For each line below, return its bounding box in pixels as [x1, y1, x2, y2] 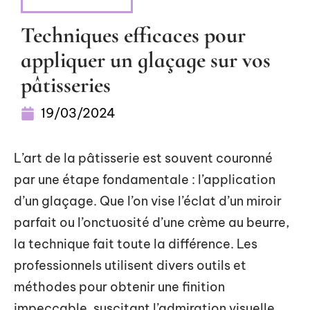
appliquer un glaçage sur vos [21, 46, 271, 73]
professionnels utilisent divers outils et [14, 257, 246, 273]
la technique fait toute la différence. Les [14, 236, 257, 252]
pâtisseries [21, 71, 111, 98]
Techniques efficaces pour [21, 21, 246, 48]
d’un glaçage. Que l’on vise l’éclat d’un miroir [14, 193, 282, 209]
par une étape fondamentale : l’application [14, 172, 275, 188]
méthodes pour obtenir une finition [14, 279, 225, 295]
